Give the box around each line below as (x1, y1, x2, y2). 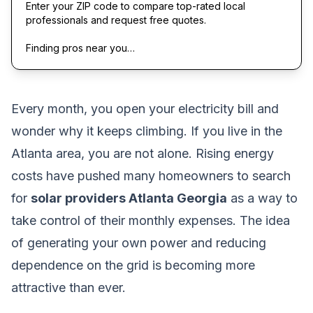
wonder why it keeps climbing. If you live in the (11, 123, 282, 138)
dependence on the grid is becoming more (11, 257, 255, 272)
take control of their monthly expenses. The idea (11, 212, 290, 228)
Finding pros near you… (26, 41, 135, 54)
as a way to (227, 190, 298, 205)
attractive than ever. (11, 279, 126, 295)
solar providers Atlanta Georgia (31, 190, 227, 205)
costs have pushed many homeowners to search (11, 168, 291, 183)
